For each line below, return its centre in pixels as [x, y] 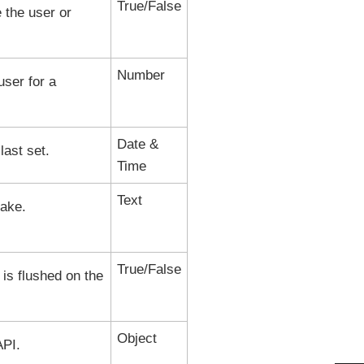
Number [141, 75]
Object [136, 338]
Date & [137, 144]
